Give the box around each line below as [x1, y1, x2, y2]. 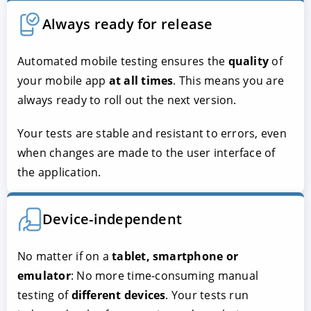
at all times [108, 72, 174, 88]
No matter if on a [17, 248, 112, 264]
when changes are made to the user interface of [17, 144, 276, 160]
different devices [71, 287, 166, 303]
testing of [17, 287, 72, 303]
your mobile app [17, 72, 109, 88]
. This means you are [173, 72, 285, 88]
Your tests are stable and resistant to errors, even [17, 125, 287, 141]
